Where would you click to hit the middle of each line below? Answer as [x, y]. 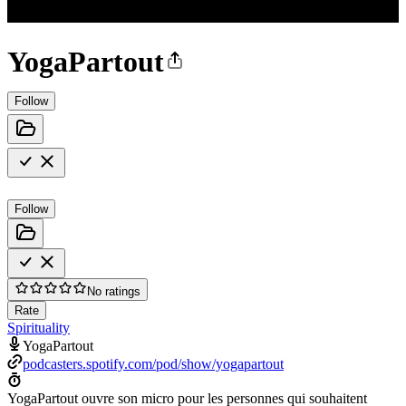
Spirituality [39, 327]
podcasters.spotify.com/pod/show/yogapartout [153, 363]
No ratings [114, 291]
